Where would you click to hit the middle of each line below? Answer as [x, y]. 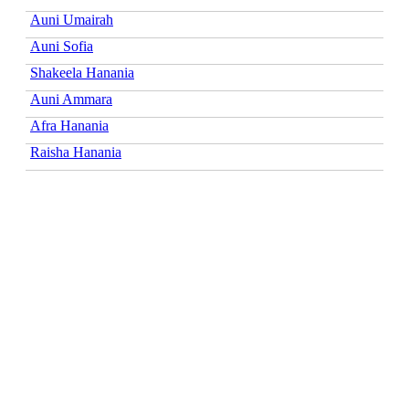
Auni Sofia [62, 46]
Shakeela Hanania [82, 72]
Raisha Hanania [76, 152]
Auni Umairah [72, 19]
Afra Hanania [69, 125]
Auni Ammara [71, 99]
